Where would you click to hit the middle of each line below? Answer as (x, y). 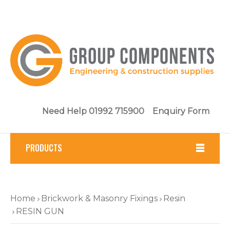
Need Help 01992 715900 (97, 111)
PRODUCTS (44, 148)
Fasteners (42, 180)
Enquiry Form (181, 111)
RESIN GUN (40, 212)
